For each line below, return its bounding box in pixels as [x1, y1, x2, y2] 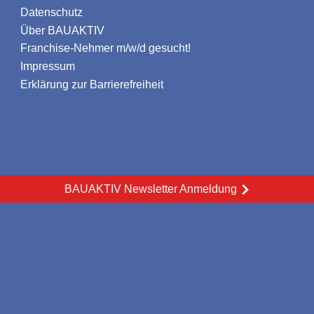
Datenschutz [20, 6, 83, 18]
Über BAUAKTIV [20, 24, 104, 36]
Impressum [20, 60, 75, 73]
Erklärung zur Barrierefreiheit [20, 78, 163, 91]
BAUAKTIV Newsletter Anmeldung [64, 183, 237, 196]
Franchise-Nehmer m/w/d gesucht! [20, 42, 191, 55]
